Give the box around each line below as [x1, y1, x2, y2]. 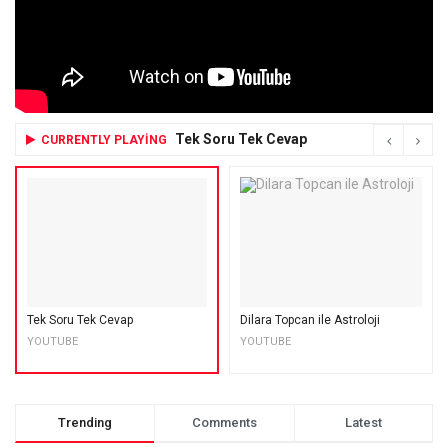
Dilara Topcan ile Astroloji [240, 313, 380, 328]
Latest [344, 414, 382, 430]
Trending [58, 414, 113, 430]
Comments [191, 414, 257, 430]
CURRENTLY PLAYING [41, 132, 167, 147]
